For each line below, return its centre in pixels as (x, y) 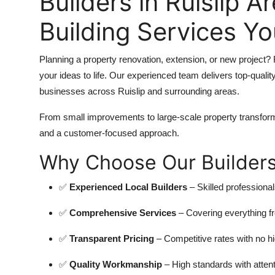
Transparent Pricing (112, 238)
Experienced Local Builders (128, 187)
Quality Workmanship (116, 264)
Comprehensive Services (123, 212)
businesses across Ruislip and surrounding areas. (139, 91)
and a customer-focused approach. (109, 133)
